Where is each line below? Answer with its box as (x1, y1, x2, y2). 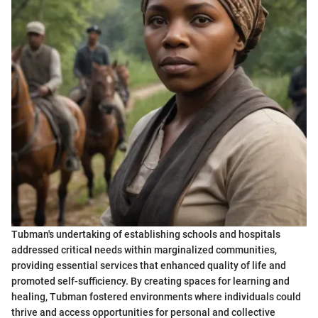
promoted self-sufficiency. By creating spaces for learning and (11, 275, 290, 287)
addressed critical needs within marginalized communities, (11, 243, 277, 256)
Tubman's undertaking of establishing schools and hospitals (11, 228, 280, 240)
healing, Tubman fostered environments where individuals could (11, 290, 301, 302)
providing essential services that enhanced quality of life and (11, 259, 286, 271)
